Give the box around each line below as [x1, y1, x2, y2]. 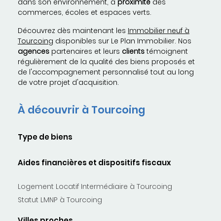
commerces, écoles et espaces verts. [18, 7, 151, 18]
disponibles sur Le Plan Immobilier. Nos [53, 36, 191, 46]
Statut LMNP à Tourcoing [18, 195, 102, 205]
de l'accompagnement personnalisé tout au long [18, 67, 194, 77]
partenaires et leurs [49, 46, 122, 57]
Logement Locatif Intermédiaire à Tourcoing [18, 182, 172, 192]
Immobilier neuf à [128, 26, 189, 36]
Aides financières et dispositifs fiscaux [18, 157, 171, 168]
